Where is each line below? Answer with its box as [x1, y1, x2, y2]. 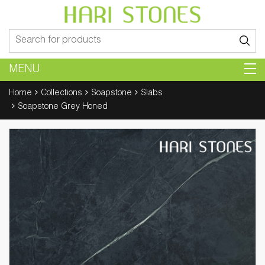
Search [8, 28, 37, 38]
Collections [41, 89, 82, 98]
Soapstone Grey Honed [18, 103, 108, 111]
